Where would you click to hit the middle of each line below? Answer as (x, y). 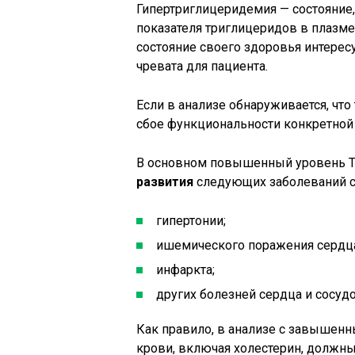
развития (165, 182)
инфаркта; (185, 270)
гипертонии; (191, 221)
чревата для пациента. (202, 66)
